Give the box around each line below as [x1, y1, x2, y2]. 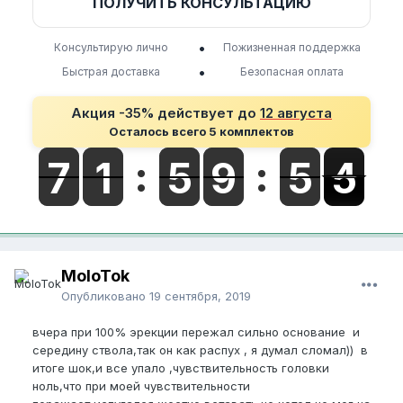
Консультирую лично [53, 40, 168, 55]
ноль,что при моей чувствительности [32, 379, 250, 394]
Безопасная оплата [240, 65, 345, 79]
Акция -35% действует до [71, 104, 260, 122]
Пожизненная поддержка [223, 40, 362, 55]
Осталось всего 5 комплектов [109, 124, 294, 139]
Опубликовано [61, 289, 149, 304]
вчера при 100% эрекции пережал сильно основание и [32, 325, 360, 340]
